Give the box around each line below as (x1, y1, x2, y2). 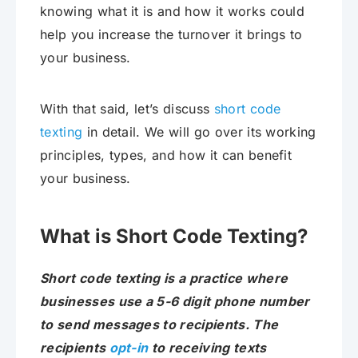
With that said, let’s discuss (40, 101, 214, 117)
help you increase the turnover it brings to (40, 26, 303, 43)
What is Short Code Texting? (40, 225, 308, 249)
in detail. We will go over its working (82, 124, 316, 141)
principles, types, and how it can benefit (40, 147, 292, 164)
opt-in (109, 340, 149, 356)
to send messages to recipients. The (40, 316, 279, 333)
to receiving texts (148, 340, 267, 356)
